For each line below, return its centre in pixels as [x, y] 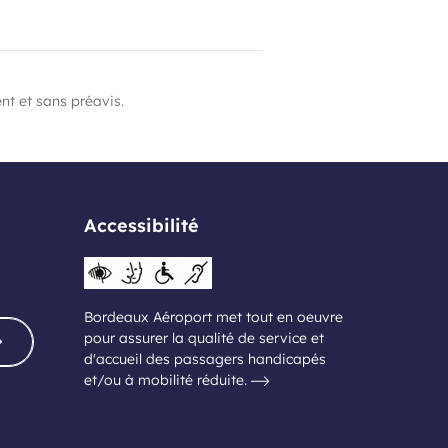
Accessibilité [141, 225]
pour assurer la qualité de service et [203, 338]
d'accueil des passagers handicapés [204, 359]
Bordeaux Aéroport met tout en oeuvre [213, 317]
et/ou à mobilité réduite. [167, 380]
